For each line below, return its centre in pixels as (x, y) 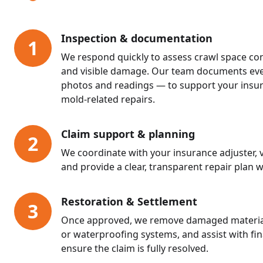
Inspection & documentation (137, 38)
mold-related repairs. (108, 99)
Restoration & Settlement (129, 201)
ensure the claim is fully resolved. (135, 248)
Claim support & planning (128, 134)
